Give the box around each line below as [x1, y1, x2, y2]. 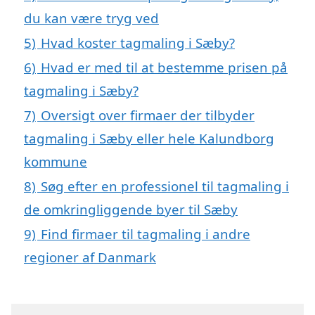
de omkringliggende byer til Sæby [24, 200, 238, 218]
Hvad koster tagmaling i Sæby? [41, 33, 235, 51]
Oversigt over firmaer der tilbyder [41, 105, 255, 124]
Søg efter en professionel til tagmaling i [41, 176, 289, 195]
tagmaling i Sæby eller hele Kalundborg [24, 129, 274, 147]
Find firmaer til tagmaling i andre [41, 224, 250, 243]
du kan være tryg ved [24, 8, 159, 27]
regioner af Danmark [24, 247, 156, 266]
